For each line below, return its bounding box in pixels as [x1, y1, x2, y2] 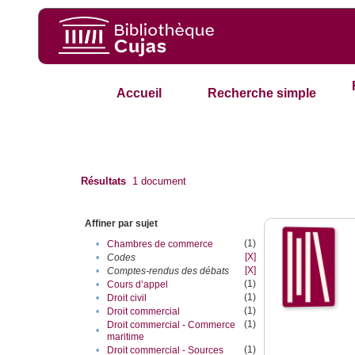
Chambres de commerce [107, 239, 214, 250]
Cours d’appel [107, 279, 169, 291]
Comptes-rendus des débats [107, 265, 230, 277]
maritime [107, 331, 145, 343]
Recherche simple [208, 86, 317, 101]
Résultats [81, 175, 127, 188]
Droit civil [107, 292, 147, 304]
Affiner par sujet [85, 218, 158, 230]
